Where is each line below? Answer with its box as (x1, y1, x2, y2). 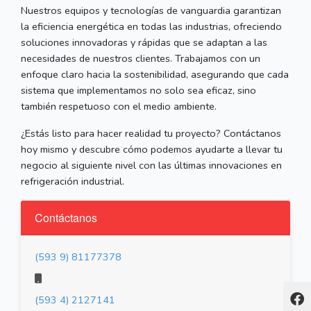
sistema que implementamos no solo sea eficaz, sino (21, 83, 256, 98)
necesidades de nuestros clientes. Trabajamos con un (21, 51, 260, 66)
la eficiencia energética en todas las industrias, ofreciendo (21, 19, 282, 34)
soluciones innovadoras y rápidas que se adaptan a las (21, 35, 267, 50)
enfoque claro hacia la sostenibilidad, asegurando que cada (21, 67, 289, 82)
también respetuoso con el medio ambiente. (21, 99, 217, 114)
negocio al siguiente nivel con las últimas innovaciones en (21, 158, 282, 173)
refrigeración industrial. (21, 174, 124, 189)
